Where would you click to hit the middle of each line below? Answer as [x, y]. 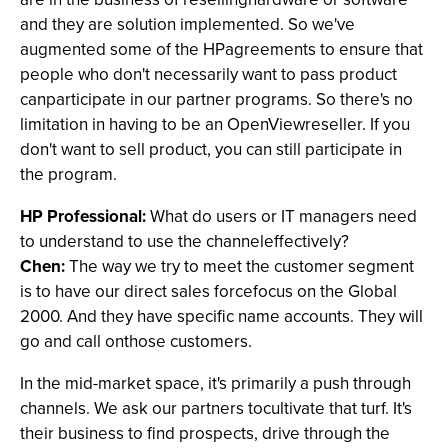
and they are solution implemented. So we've [187, 24]
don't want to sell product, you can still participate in [211, 149]
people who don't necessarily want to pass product [208, 74]
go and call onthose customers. [136, 341]
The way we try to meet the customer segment [239, 266]
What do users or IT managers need [281, 216]
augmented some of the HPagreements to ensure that [221, 49]
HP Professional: [83, 216]
